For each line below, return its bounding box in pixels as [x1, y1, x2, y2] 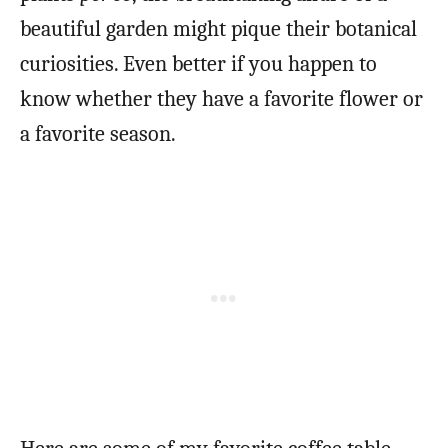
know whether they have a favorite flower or [20, 86, 423, 113]
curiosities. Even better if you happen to [20, 51, 377, 78]
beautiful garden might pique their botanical [20, 16, 417, 43]
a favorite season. [20, 121, 181, 148]
